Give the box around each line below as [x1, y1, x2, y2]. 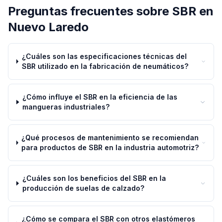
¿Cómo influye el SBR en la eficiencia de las [22, 93, 178, 101]
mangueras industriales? [22, 103, 110, 111]
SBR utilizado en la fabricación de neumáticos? [21, 62, 188, 70]
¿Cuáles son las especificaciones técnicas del [21, 52, 187, 60]
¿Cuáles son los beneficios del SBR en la [22, 174, 166, 182]
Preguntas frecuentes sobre [8, 4, 172, 18]
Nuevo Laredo [8, 20, 89, 34]
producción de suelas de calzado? [22, 184, 144, 192]
